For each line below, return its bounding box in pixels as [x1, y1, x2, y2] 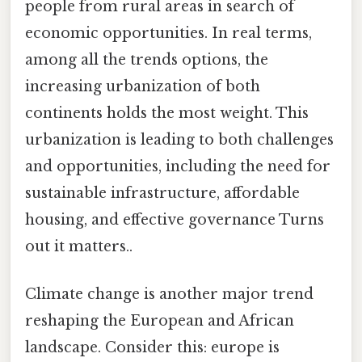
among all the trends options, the [25, 51, 268, 69]
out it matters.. [25, 238, 133, 256]
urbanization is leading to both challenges [25, 131, 334, 149]
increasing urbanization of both [25, 78, 260, 96]
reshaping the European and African [25, 312, 294, 330]
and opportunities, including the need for [25, 158, 330, 176]
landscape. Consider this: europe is [25, 339, 280, 357]
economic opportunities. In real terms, [25, 24, 312, 43]
